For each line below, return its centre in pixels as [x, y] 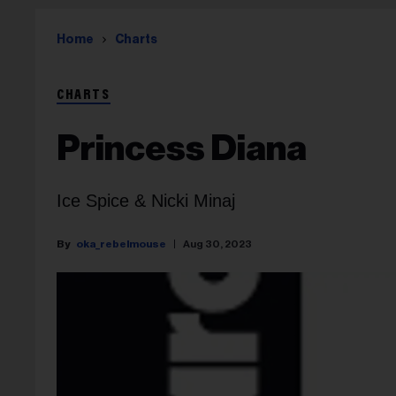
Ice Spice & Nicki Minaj [146, 201]
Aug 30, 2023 [217, 244]
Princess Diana [182, 148]
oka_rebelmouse [121, 244]
